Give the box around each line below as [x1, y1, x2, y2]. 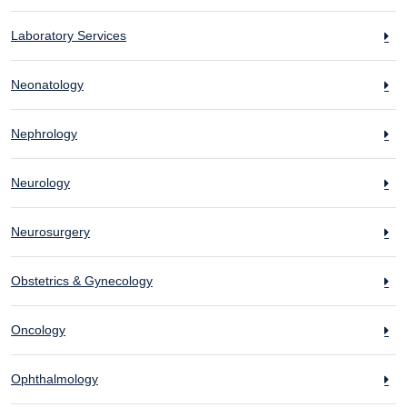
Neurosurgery [11, 224, 90, 239]
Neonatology [11, 77, 84, 92]
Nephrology [11, 126, 77, 141]
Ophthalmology [11, 372, 98, 386]
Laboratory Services [11, 28, 126, 43]
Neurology [11, 175, 70, 190]
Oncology [11, 323, 65, 337]
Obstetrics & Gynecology [11, 273, 153, 288]
